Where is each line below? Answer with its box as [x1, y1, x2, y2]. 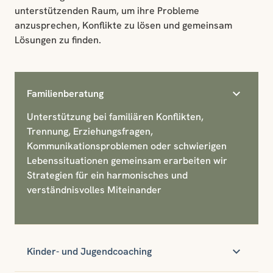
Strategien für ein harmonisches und [27, 169, 188, 182]
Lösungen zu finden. [15, 34, 101, 47]
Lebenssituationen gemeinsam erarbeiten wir [27, 154, 227, 168]
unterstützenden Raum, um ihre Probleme [15, 4, 199, 18]
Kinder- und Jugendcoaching [27, 245, 152, 258]
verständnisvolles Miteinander [27, 183, 161, 197]
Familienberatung [27, 87, 104, 101]
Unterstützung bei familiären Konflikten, [27, 110, 204, 124]
